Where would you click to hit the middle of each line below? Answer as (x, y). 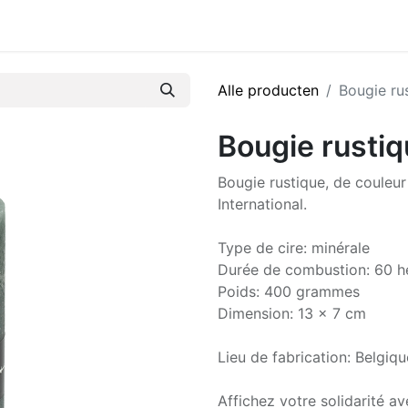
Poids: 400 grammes (289, 291)
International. (262, 204)
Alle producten (268, 90)
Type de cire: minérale (294, 248)
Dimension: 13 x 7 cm (292, 313)
